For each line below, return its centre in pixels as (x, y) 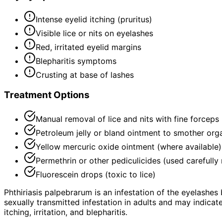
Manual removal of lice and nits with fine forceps (127, 119)
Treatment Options (47, 95)
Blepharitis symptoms (76, 61)
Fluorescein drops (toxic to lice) (96, 174)
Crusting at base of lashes (85, 75)
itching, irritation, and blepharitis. (66, 212)
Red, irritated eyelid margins (88, 47)
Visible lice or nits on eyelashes (94, 33)
